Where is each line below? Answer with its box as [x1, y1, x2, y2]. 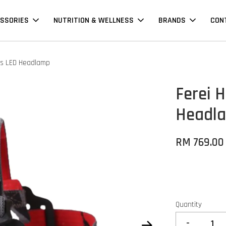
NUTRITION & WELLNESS [53, 15, 134, 26]
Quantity [176, 200, 202, 210]
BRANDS [158, 15, 186, 26]
